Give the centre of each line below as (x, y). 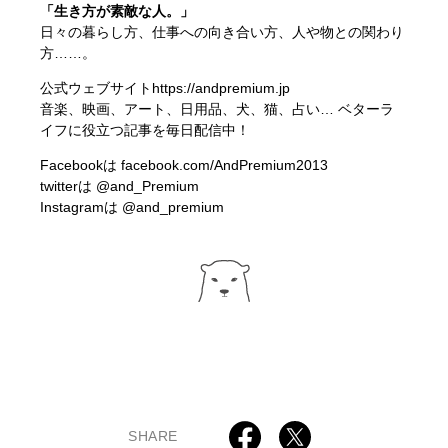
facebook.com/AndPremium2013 (225, 164)
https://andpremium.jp (221, 87)
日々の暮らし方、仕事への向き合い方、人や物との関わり (222, 31)
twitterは (68, 185)
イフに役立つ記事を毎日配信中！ (145, 129)
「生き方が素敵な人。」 (117, 10)
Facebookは (81, 164)
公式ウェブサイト (96, 87)
